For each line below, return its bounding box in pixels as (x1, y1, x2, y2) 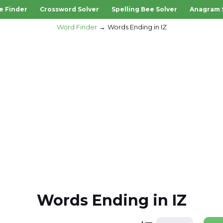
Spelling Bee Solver (111, 5, 177, 13)
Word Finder (56, 23, 97, 31)
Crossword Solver (39, 5, 99, 13)
